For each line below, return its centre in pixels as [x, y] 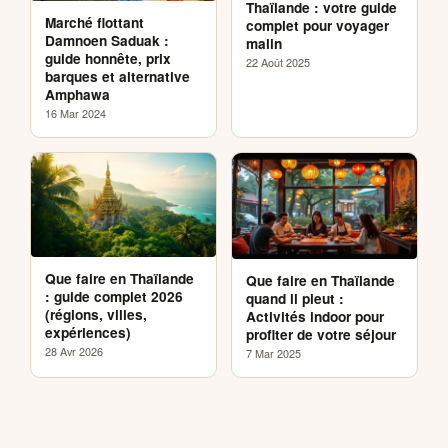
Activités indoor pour [315, 316]
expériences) [88, 332]
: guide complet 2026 [114, 296]
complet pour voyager [317, 25]
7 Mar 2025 [273, 352]
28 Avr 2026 [74, 350]
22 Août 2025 [278, 61]
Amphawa [77, 94]
